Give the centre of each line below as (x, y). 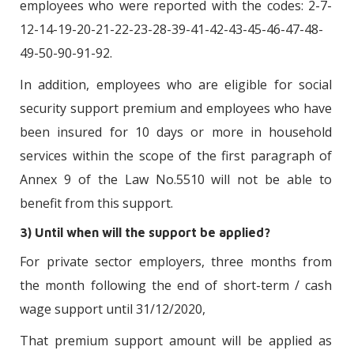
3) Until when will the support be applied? (145, 232)
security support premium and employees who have (176, 108)
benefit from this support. (96, 203)
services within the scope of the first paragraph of (176, 155)
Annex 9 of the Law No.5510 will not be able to (176, 179)
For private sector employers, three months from (176, 261)
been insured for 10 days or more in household (176, 132)
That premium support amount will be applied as (176, 340)
